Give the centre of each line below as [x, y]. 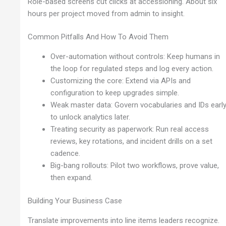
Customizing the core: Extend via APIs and [121, 80]
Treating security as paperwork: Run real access [130, 129]
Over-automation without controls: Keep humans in [135, 56]
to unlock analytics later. [91, 117]
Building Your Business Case [75, 201]
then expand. [72, 177]
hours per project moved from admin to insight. [106, 13]
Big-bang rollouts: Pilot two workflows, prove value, [135, 165]
